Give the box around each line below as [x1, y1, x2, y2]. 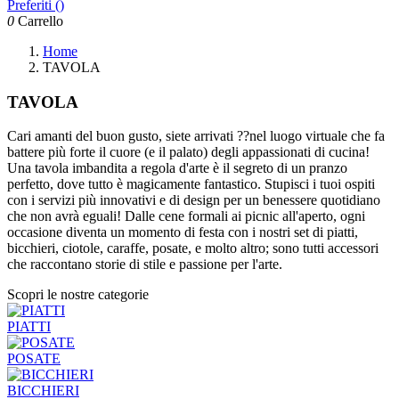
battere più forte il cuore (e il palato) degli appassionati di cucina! [7, 144, 370, 160]
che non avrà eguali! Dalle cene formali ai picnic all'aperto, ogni [7, 208, 365, 224]
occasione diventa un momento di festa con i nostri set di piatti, [7, 224, 358, 240]
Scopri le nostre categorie [7, 287, 149, 303]
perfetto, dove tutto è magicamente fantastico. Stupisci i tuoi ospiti [7, 176, 375, 192]
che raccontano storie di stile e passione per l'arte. [7, 256, 282, 273]
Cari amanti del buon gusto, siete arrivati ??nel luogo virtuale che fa [7, 128, 385, 144]
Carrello [18, 13, 63, 28]
